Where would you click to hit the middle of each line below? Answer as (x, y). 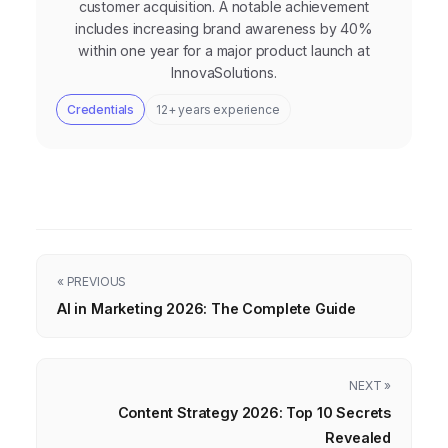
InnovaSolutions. (224, 73)
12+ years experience (218, 110)
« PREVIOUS (92, 282)
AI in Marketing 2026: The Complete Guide (206, 309)
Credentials (101, 110)
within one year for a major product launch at (224, 51)
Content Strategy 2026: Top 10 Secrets (254, 413)
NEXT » (370, 386)
